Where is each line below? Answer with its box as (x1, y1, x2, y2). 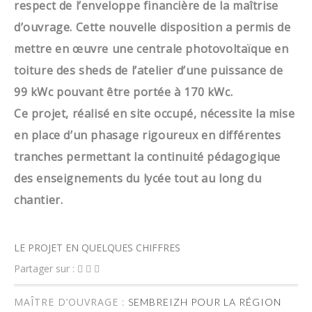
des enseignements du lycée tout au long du (14, 171, 262, 186)
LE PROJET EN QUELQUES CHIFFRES (14, 241, 180, 254)
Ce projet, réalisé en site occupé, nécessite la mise (14, 106, 295, 121)
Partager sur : (14, 262, 77, 275)
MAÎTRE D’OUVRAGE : (14, 295, 128, 309)
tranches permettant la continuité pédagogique (14, 149, 281, 164)
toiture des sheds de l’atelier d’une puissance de (14, 63, 283, 78)
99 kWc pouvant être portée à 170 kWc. (14, 84, 233, 100)
